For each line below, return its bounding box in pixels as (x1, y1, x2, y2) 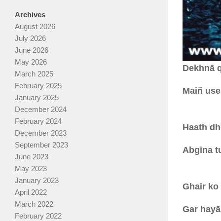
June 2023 (15, 152, 48, 161)
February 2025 (15, 81, 62, 90)
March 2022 (15, 200, 53, 209)
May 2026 (15, 58, 47, 67)
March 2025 (15, 70, 53, 78)
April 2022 (15, 188, 47, 197)
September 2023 (15, 141, 68, 149)
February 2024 (15, 117, 62, 126)
